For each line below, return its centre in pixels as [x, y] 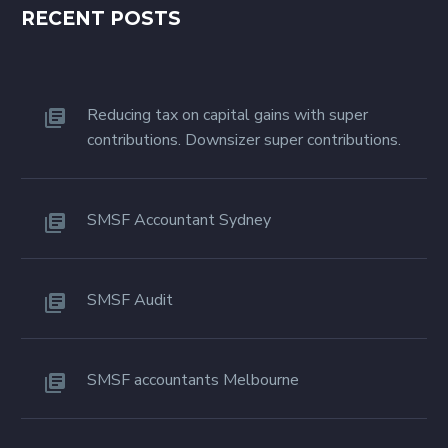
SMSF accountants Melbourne [193, 379]
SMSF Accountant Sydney [179, 219]
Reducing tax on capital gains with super [227, 114]
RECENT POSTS [101, 18]
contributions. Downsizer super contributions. [244, 139]
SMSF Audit [130, 299]
